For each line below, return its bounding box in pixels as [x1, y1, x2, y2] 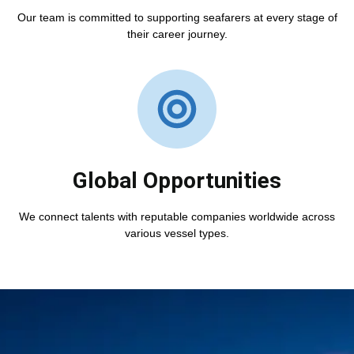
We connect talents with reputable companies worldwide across [19, 210, 335, 224]
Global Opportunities [73, 168, 281, 194]
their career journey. [126, 27, 228, 40]
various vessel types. [125, 227, 229, 240]
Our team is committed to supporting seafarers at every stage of [17, 10, 337, 24]
